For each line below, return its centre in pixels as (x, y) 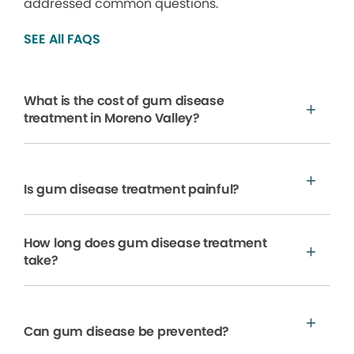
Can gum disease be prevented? (127, 331)
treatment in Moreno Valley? (112, 118)
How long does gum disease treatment (145, 243)
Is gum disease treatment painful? (132, 189)
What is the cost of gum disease (124, 100)
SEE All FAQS (62, 39)
